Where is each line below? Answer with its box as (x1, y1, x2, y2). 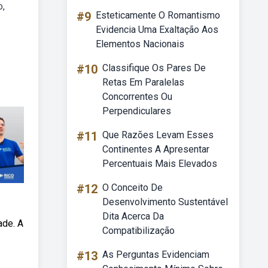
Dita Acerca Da (102, 211, 164, 222)
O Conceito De (102, 182, 163, 193)
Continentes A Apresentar (102, 144, 209, 155)
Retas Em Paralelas (102, 77, 184, 88)
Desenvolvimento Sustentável (102, 196, 228, 208)
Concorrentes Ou (102, 91, 172, 102)
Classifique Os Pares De (102, 62, 206, 74)
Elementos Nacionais (96, 38, 184, 50)
